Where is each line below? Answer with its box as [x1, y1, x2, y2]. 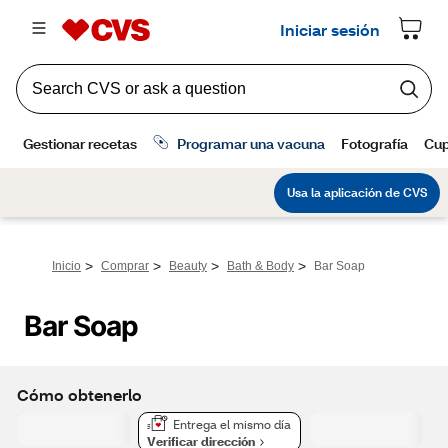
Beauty [169, 259, 207, 273]
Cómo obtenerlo [17, 383, 142, 405]
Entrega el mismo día [173, 417, 291, 433]
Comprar [101, 259, 149, 273]
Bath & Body [227, 259, 294, 273]
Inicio [52, 259, 81, 273]
